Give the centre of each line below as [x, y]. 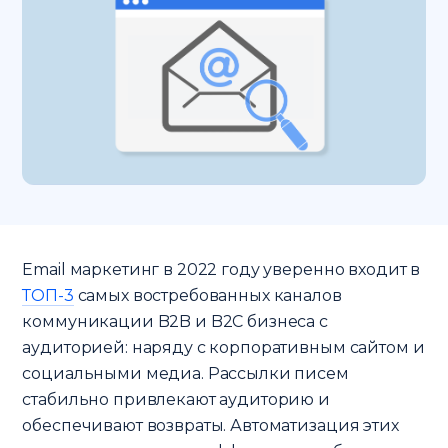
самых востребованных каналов [207, 295]
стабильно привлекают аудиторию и [176, 399]
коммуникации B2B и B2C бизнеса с [175, 321]
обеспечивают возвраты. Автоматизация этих [210, 425]
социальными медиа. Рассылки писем [185, 373]
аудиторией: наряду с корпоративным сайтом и [223, 347]
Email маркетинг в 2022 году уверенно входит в [221, 269]
